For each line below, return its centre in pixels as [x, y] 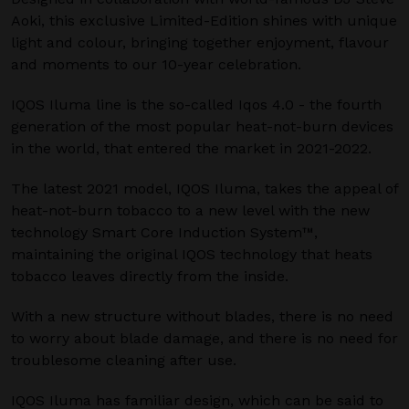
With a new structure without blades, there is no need [202, 316]
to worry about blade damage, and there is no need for [204, 338]
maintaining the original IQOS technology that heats [192, 254]
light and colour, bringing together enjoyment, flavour [200, 42]
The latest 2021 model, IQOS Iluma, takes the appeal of [204, 189]
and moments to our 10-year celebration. [156, 64]
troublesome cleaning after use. [124, 360]
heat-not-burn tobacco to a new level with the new [190, 210]
